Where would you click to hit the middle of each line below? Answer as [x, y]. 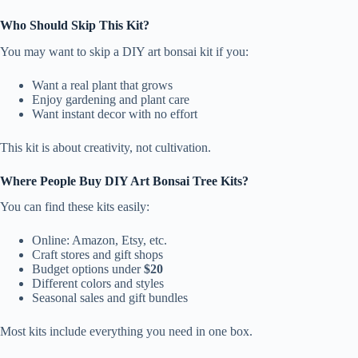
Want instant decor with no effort [115, 113]
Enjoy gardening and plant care [111, 99]
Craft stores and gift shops [97, 255]
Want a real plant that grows [102, 85]
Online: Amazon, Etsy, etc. [99, 241]
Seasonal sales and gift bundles [110, 298]
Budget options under [88, 269]
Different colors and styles [98, 284]
